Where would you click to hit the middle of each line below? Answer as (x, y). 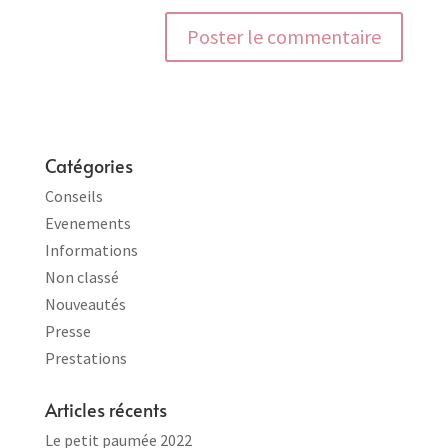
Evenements (87, 222)
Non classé (81, 276)
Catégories (88, 165)
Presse (67, 330)
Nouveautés (85, 303)
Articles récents (105, 409)
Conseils (73, 195)
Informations (91, 249)
